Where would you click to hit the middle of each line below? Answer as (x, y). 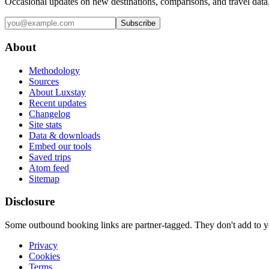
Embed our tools (60, 146)
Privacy (43, 245)
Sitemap (44, 178)
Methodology (54, 70)
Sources (44, 81)
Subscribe (138, 23)
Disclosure (30, 202)
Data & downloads (65, 135)
